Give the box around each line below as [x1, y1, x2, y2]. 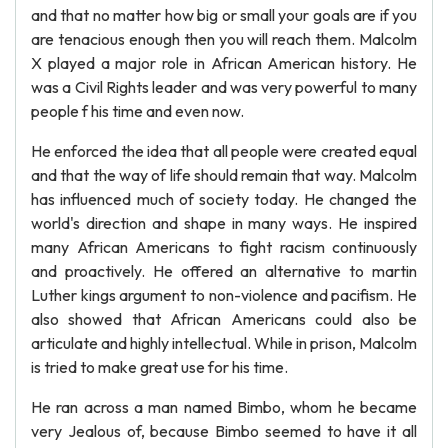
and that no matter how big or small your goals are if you [31, 5, 417, 25]
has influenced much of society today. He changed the [31, 189, 417, 209]
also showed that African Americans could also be [31, 309, 417, 329]
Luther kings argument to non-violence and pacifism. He [31, 285, 417, 305]
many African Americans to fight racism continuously [31, 237, 417, 257]
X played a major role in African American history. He [31, 53, 417, 73]
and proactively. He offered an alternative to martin [31, 261, 417, 281]
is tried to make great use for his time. [31, 357, 288, 377]
